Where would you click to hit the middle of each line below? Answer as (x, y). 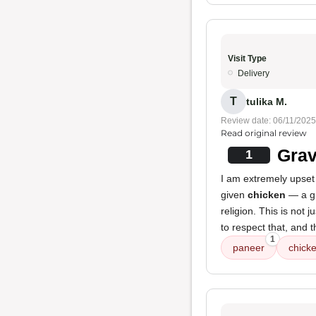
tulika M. (267, 101)
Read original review (264, 133)
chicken (267, 195)
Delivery (254, 73)
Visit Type (247, 59)
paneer (249, 248)
